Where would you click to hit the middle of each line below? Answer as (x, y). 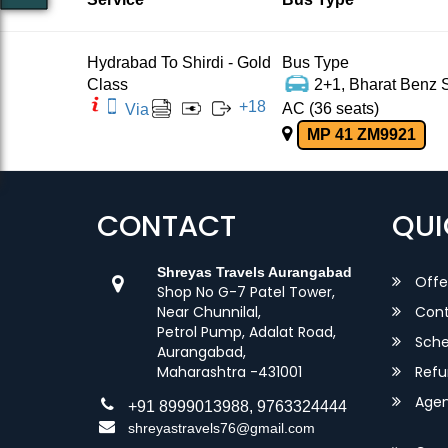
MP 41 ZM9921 (361, 134)
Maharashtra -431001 (229, 372)
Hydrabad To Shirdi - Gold (179, 62)
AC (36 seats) (330, 108)
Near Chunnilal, (209, 312)
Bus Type (315, 62)
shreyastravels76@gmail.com (221, 428)
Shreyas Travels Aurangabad (254, 272)
